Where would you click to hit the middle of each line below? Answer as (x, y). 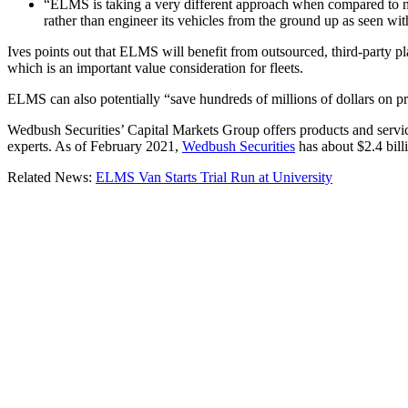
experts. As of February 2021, (95, 146)
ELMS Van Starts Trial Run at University (214, 177)
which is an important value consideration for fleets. (155, 67)
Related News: (51, 177)
